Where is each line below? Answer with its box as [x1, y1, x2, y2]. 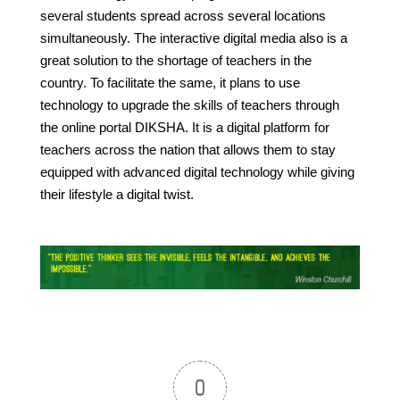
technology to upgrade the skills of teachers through [39, 96, 339, 112]
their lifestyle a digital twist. [39, 186, 194, 202]
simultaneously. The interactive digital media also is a [39, 29, 347, 46]
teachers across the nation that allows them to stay [39, 141, 336, 157]
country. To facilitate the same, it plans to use [39, 74, 300, 90]
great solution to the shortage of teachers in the [39, 52, 312, 68]
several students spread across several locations [39, 7, 326, 23]
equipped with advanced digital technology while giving [39, 163, 354, 179]
